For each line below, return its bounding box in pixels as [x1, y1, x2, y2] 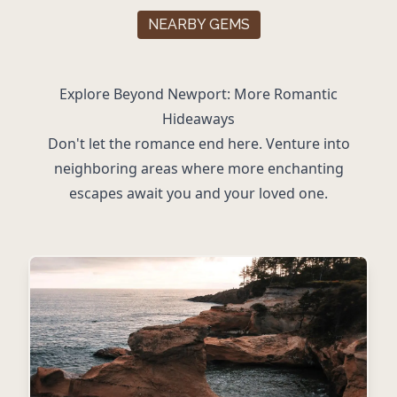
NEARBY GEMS [147, 15, 250, 33]
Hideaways [162, 108, 235, 128]
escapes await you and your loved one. [69, 183, 328, 203]
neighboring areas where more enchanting [53, 158, 344, 178]
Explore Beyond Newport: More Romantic [59, 83, 338, 104]
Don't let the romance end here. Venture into [47, 133, 350, 153]
